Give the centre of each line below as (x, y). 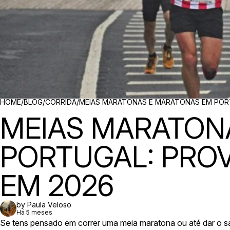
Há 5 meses (34, 212)
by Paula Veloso (44, 205)
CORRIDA (61, 102)
